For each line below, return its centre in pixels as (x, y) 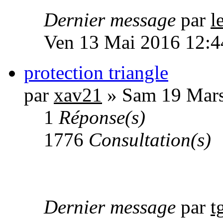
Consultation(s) (150, 140)
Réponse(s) (102, 117)
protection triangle (96, 73)
